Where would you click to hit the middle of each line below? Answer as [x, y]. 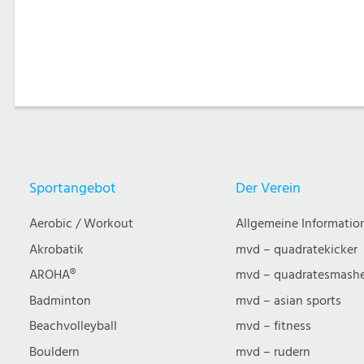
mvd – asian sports [289, 301]
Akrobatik [56, 249]
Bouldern [54, 352]
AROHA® [52, 275]
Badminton [60, 301]
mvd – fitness [274, 326]
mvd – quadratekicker [297, 249]
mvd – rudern [273, 352]
